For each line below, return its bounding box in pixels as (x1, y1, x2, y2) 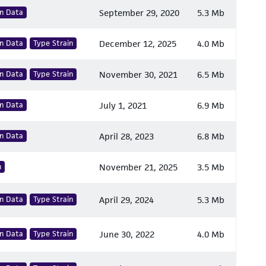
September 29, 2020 (99, 7, 179, 18)
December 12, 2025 (99, 38, 176, 49)
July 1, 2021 (99, 100, 147, 111)
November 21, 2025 (99, 161, 178, 173)
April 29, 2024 (99, 194, 154, 205)
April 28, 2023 (99, 131, 154, 142)
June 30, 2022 (99, 229, 154, 240)
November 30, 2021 (99, 69, 178, 80)
